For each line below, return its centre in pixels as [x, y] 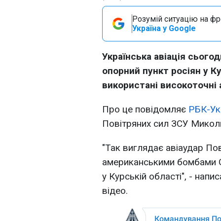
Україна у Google [164, 28]
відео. [115, 191]
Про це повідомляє [145, 109]
